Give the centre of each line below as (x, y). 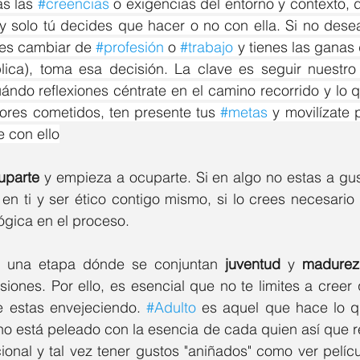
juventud (253, 264)
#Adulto (171, 308)
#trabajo (207, 47)
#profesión (130, 47)
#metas (244, 112)
